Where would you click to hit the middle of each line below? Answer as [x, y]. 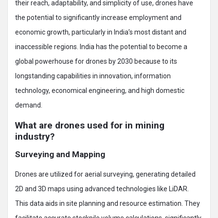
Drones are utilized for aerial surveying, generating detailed [105, 174]
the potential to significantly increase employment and [98, 17]
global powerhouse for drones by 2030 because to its [96, 61]
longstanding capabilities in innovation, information [93, 76]
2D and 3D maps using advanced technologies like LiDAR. [102, 189]
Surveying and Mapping [60, 154]
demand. [29, 105]
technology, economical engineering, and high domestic [100, 90]
